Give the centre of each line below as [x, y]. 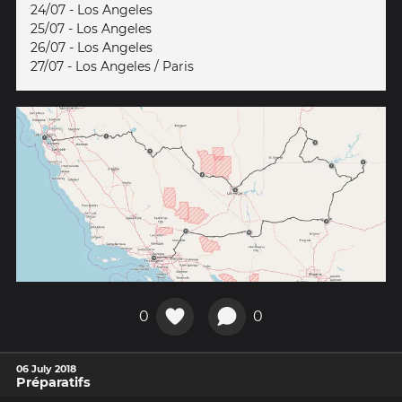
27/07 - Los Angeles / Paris [112, 67]
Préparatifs [53, 382]
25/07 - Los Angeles [91, 29]
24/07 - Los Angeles [92, 10]
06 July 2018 [46, 368]
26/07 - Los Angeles [92, 48]
